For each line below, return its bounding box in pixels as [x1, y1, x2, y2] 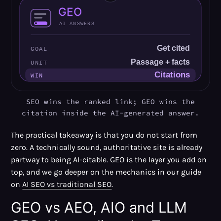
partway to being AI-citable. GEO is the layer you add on [11, 154, 207, 164]
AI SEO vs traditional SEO [22, 179, 112, 189]
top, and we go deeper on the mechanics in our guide [11, 167, 202, 177]
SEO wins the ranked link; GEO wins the [26, 97, 195, 106]
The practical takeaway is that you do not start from [11, 130, 198, 140]
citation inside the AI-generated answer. [22, 108, 199, 117]
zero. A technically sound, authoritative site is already [11, 142, 203, 152]
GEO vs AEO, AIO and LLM [11, 198, 187, 216]
